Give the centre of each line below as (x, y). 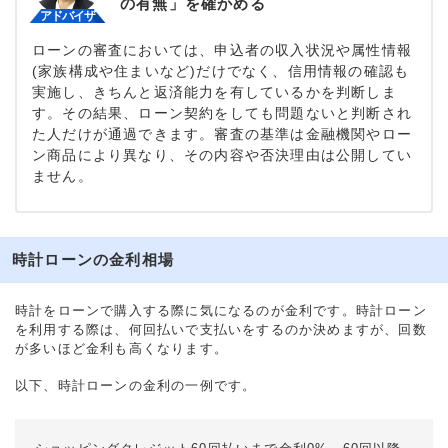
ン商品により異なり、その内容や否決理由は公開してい (222, 155)
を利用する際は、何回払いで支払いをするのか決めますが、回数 (221, 330)
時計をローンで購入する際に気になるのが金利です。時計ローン (221, 311)
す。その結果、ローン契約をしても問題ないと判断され (222, 113)
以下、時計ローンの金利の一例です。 (136, 386)
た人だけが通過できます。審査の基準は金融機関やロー (222, 134)
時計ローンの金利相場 (93, 260)
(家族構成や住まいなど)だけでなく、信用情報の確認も (221, 71)
